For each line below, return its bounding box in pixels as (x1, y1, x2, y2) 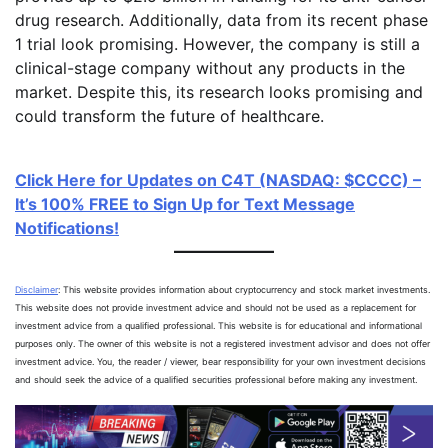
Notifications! (15, 218, 119, 239)
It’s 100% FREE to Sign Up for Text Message (15, 194, 355, 215)
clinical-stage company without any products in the (15, 58, 405, 79)
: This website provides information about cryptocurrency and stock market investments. (58, 283, 430, 295)
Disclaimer (15, 283, 58, 295)
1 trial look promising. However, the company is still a (15, 34, 420, 55)
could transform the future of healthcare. (15, 106, 324, 127)
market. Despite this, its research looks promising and (15, 82, 423, 103)
